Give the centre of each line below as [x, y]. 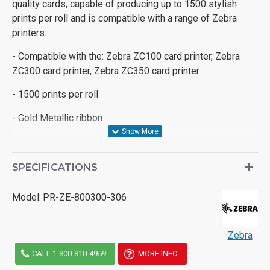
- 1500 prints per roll [55, 94]
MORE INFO [158, 254]
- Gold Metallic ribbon [57, 118]
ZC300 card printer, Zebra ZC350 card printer [106, 71]
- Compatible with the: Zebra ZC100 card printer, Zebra [126, 56]
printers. [29, 33]
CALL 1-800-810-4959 [69, 254]
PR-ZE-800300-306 [85, 197]
